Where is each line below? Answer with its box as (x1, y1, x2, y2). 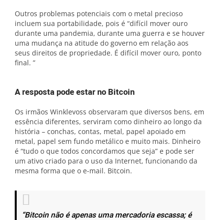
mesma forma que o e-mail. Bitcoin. (15, 165, 132, 175)
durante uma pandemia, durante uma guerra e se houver (15, 28, 205, 38)
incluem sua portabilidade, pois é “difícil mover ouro (15, 18, 188, 28)
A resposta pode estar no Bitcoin (15, 85, 135, 98)
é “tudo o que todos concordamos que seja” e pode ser (15, 146, 194, 156)
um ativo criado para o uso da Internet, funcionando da (15, 156, 197, 165)
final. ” (15, 57, 35, 67)
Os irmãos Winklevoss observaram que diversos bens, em (15, 107, 204, 116)
